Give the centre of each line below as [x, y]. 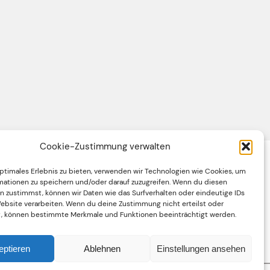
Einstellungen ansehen [201, 248]
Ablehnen [102, 248]
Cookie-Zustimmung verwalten [105, 146]
